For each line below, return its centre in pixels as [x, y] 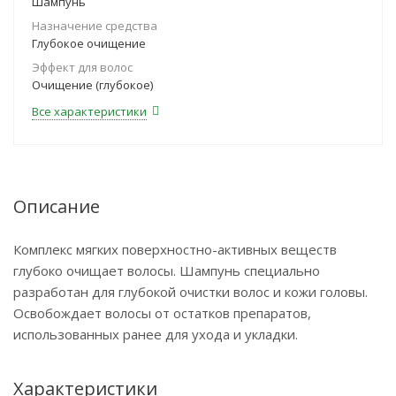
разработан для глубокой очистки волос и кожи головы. [190, 292]
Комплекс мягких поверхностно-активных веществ [175, 249]
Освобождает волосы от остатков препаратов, [162, 313]
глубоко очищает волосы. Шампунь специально [167, 270]
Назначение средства [95, 26]
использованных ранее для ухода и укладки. [156, 334]
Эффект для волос [82, 67]
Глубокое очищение [89, 43]
